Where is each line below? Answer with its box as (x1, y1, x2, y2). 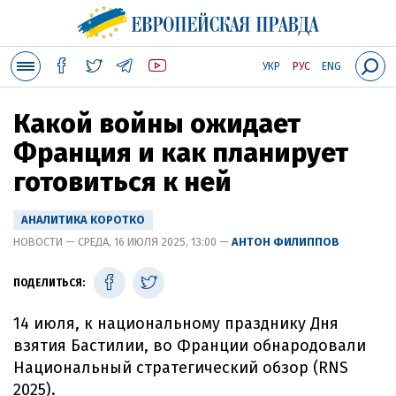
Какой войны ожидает (13, 108, 301, 140)
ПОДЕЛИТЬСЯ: (13, 277, 85, 289)
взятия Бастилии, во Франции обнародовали (13, 336, 366, 355)
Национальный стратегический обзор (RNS (13, 358, 348, 377)
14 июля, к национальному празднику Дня (13, 314, 339, 333)
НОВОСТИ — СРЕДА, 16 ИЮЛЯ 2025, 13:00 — (13, 235, 232, 248)
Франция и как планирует (13, 137, 348, 169)
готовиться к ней (13, 166, 232, 198)
